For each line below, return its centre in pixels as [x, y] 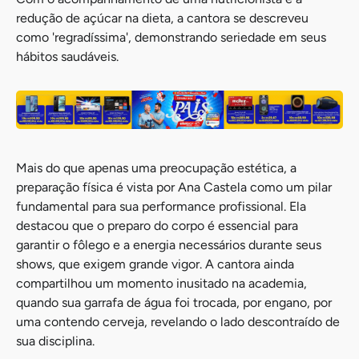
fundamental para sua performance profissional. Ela [161, 206]
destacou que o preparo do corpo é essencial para [157, 225]
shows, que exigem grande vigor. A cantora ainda [155, 264]
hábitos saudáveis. [67, 57]
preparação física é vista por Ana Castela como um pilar [174, 187]
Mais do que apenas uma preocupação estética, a [156, 167]
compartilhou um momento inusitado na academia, [161, 283]
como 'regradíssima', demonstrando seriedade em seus [171, 38]
